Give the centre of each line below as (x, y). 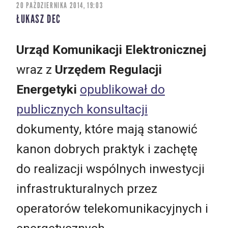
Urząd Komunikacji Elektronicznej (111, 49)
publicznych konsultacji (82, 109)
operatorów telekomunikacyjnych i (112, 208)
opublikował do (122, 89)
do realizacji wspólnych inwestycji (110, 168)
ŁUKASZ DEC (39, 19)
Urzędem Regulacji (108, 69)
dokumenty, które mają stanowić (107, 129)
